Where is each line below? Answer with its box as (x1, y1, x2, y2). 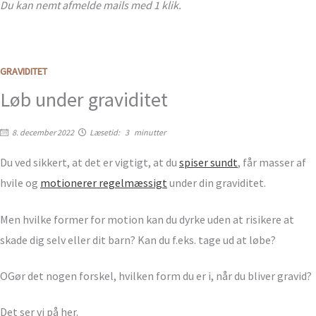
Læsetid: (90, 127, 120, 138)
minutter (134, 127, 166, 138)
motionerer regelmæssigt (40, 176, 167, 190)
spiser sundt (179, 155, 238, 170)
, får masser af (238, 155, 306, 170)
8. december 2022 (12, 127, 74, 138)
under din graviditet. (167, 176, 266, 190)
